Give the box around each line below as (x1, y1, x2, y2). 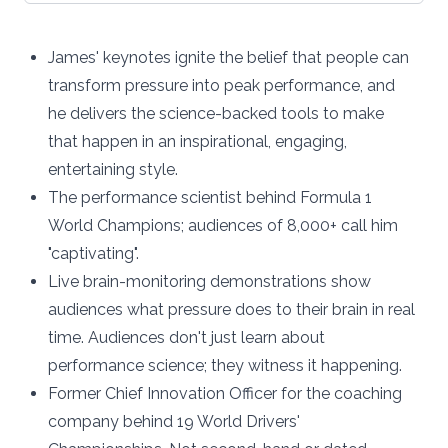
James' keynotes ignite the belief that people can (48, 48, 409, 67)
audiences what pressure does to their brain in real (48, 300, 415, 319)
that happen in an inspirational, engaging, (48, 132, 347, 151)
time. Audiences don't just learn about (48, 328, 325, 347)
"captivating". (48, 244, 139, 263)
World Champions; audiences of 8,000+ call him (48, 216, 398, 235)
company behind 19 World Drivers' (48, 412, 300, 431)
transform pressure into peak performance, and (48, 76, 395, 95)
